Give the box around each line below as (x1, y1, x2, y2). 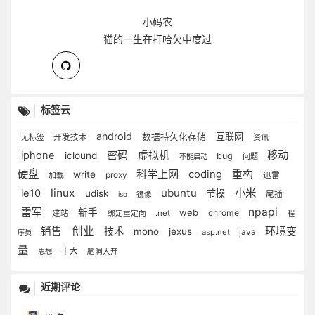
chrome (208, 207, 241, 218)
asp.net (202, 227, 232, 237)
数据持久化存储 (142, 131, 209, 142)
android (96, 130, 135, 142)
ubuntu (161, 186, 200, 200)
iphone (21, 149, 58, 162)
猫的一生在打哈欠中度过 (103, 33, 212, 45)
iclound (65, 150, 100, 161)
